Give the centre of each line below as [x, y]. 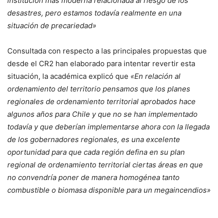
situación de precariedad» [52, 26]
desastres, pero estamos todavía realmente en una [94, 13]
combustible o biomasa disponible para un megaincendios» [109, 190]
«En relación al [155, 76]
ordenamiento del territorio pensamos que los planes [99, 89]
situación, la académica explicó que [69, 76]
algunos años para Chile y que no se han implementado [102, 114]
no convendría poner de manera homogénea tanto [93, 177]
